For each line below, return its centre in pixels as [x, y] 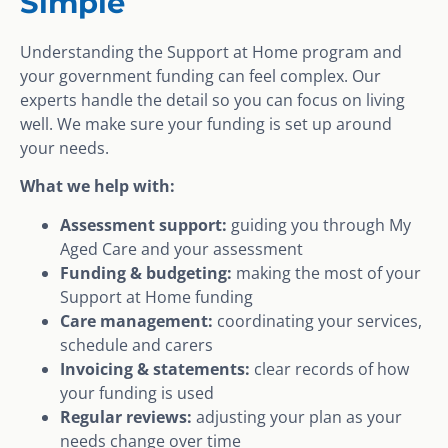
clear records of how [329, 368]
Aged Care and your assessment [181, 248]
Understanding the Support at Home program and [211, 52]
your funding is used [137, 392]
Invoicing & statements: [155, 368]
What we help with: [97, 186]
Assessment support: [143, 224]
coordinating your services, [317, 320]
